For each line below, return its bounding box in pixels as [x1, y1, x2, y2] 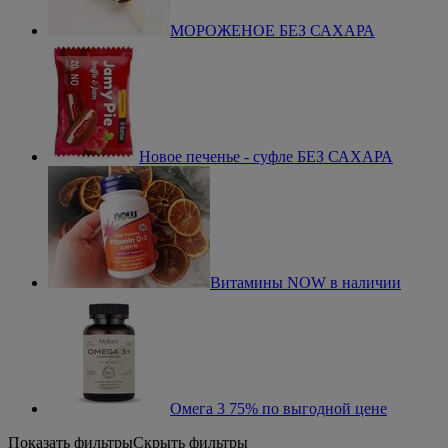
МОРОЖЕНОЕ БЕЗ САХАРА [170, 22, 375, 40]
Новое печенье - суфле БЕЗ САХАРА [139, 148, 393, 166]
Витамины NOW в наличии [210, 274, 401, 292]
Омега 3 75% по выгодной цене [170, 400, 387, 418]
